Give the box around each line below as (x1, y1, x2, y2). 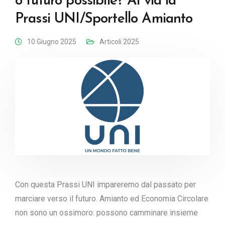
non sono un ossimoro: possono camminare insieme (15, 208, 198, 217)
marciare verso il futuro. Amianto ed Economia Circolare (15, 194, 208, 203)
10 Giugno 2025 (27, 38, 76, 46)
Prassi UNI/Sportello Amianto (15, 12, 193, 26)
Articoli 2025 (99, 38, 139, 46)
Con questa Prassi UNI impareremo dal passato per (15, 180, 196, 189)
